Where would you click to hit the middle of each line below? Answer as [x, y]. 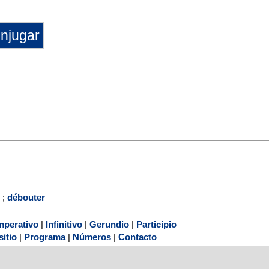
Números [92, 237]
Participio [156, 224]
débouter [26, 197]
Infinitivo [64, 224]
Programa [45, 237]
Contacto [138, 237]
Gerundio [109, 224]
